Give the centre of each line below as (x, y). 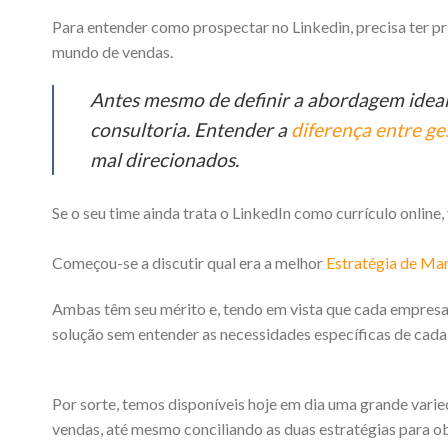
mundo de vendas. (112, 51)
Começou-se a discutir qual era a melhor (189, 262)
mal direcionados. (164, 159)
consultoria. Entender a (190, 129)
